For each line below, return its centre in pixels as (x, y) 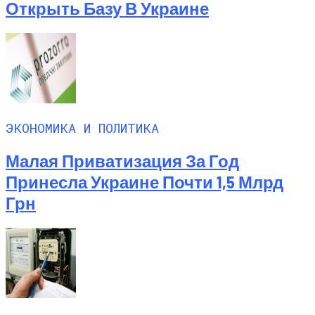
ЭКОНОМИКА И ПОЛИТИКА (82, 128)
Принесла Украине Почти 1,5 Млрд (144, 182)
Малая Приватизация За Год (122, 161)
